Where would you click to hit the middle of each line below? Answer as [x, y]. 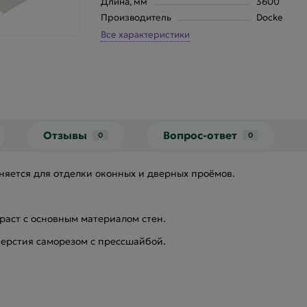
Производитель [136, 17]
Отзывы [65, 135]
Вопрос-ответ [200, 135]
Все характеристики [146, 35]
